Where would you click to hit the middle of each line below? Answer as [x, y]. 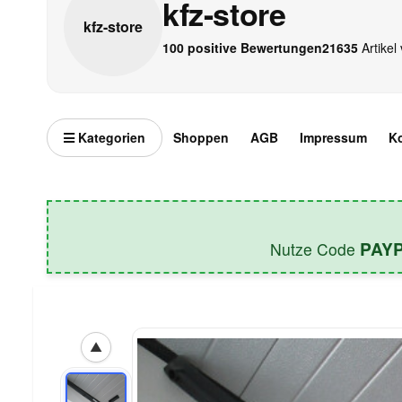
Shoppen [201, 137]
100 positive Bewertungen [242, 48]
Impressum [333, 137]
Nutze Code [315, 249]
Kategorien [110, 137]
